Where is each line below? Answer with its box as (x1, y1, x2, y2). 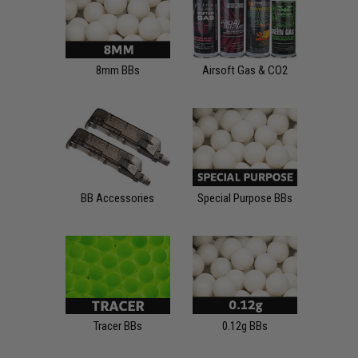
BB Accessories (81, 190, 155, 205)
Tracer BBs (93, 318, 142, 333)
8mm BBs (95, 62, 140, 78)
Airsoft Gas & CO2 (201, 62, 288, 78)
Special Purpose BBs (197, 190, 292, 205)
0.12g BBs (221, 318, 268, 333)
